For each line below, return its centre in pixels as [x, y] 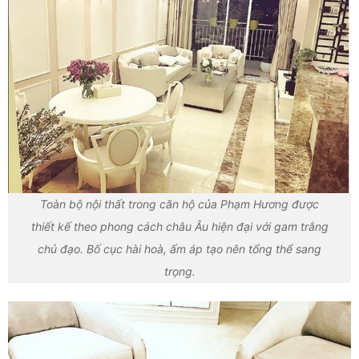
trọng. [179, 271]
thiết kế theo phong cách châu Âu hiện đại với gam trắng [179, 226]
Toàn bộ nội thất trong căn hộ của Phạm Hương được [179, 204]
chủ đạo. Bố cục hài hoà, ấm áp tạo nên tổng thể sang [179, 248]
